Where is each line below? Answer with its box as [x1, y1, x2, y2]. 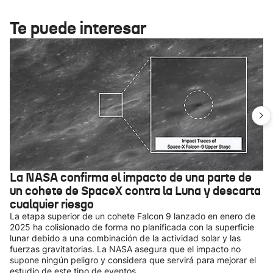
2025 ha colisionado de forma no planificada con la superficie [10, 222, 254, 232]
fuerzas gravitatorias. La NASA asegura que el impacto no [10, 244, 241, 254]
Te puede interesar [10, 18, 146, 39]
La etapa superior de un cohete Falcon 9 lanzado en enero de [10, 211, 255, 221]
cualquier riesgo [10, 196, 94, 212]
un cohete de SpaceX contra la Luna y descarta [10, 183, 261, 199]
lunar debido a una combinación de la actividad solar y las [10, 233, 241, 243]
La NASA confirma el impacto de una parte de [10, 169, 252, 185]
